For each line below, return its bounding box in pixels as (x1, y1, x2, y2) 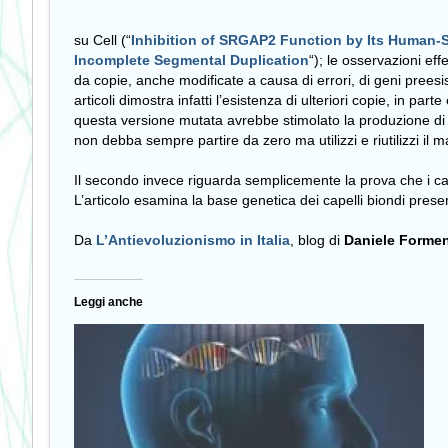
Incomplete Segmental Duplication (74, 52, 309, 69)
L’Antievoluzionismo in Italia (96, 232, 290, 249)
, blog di (290, 232, 344, 249)
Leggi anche (74, 294, 143, 309)
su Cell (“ (74, 32, 131, 49)
